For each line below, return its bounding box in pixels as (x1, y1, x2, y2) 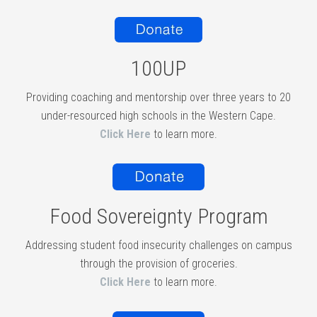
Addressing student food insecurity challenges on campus (25, 238, 292, 252)
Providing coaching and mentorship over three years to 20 (26, 90, 291, 104)
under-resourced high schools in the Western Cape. (41, 108, 276, 122)
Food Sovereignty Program (49, 203, 268, 229)
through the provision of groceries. (79, 256, 238, 270)
